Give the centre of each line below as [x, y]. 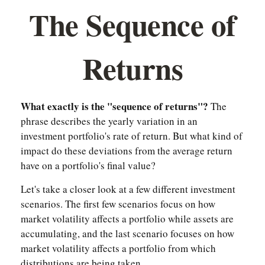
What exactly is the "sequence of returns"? [114, 106]
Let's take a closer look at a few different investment [128, 189]
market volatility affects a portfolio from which [118, 248]
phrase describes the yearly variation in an [109, 121]
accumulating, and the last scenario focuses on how [127, 233]
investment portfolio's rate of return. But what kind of [132, 136]
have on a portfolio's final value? [88, 165]
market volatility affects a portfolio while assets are [127, 219]
